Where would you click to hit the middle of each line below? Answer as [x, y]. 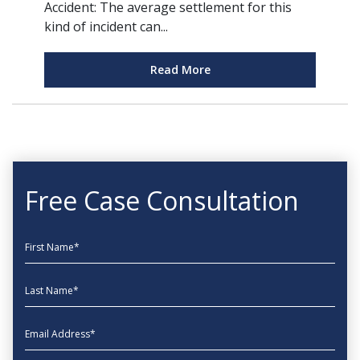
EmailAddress [64, 328]
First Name [57, 241]
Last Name [57, 284]
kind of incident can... [106, 27]
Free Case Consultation [162, 200]
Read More [180, 70]
